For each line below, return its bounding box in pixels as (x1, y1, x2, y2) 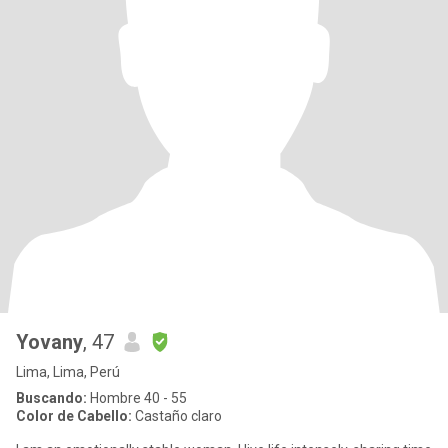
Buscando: (16, 390, 87, 406)
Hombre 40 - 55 (87, 390, 187, 406)
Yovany (16, 330, 83, 354)
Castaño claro (132, 408, 222, 424)
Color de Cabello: (16, 408, 132, 424)
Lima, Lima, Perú (16, 364, 120, 380)
